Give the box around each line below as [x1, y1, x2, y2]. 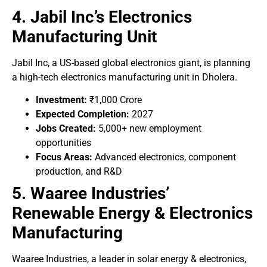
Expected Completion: [36, 108, 129, 120]
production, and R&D [36, 166, 122, 178]
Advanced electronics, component [92, 151, 236, 163]
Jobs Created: [36, 123, 96, 135]
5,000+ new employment [96, 123, 201, 135]
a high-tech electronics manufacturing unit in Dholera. [12, 71, 237, 83]
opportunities [36, 137, 91, 149]
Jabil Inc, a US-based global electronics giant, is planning [12, 57, 250, 69]
